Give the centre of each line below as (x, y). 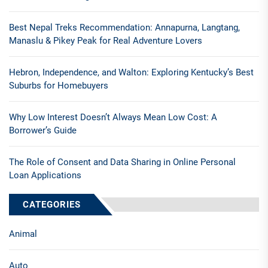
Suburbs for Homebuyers (59, 86)
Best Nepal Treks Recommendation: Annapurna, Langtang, (124, 28)
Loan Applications (45, 176)
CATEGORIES (52, 205)
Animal (23, 234)
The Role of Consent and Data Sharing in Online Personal (122, 162)
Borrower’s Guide (43, 131)
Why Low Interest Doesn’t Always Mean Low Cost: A (113, 118)
